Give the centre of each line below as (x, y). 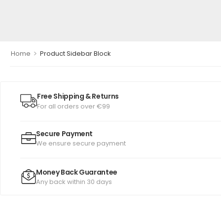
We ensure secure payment (81, 143)
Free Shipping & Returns (78, 96)
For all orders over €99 (74, 106)
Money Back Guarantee (77, 172)
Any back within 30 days (74, 182)
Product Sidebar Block (75, 54)
